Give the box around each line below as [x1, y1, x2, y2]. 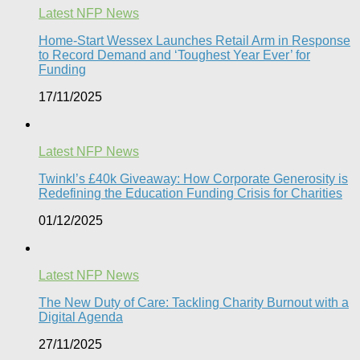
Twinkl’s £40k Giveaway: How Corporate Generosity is [39, 171, 348, 186]
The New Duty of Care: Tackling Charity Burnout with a [39, 295, 349, 309]
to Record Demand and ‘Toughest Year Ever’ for [39, 47, 310, 62]
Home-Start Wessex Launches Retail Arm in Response [39, 33, 350, 47]
